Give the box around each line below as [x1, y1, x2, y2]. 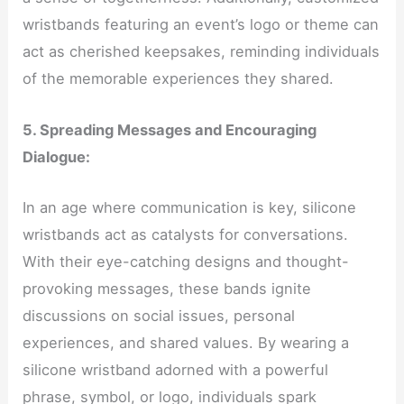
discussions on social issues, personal [23, 306, 296, 325]
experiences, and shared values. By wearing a [23, 333, 350, 352]
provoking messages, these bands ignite [23, 279, 312, 298]
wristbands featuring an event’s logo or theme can [23, 15, 380, 34]
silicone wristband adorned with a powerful [23, 360, 329, 379]
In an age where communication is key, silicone [23, 197, 357, 216]
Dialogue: [23, 147, 91, 166]
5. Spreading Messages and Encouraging [23, 120, 317, 139]
